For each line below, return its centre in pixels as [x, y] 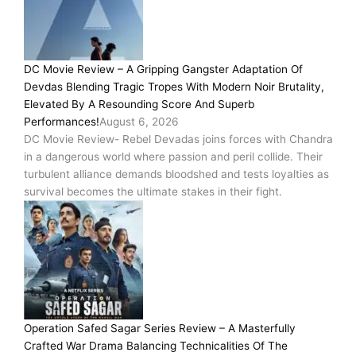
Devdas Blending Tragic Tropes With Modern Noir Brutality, [174, 87]
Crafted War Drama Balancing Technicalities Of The [156, 346]
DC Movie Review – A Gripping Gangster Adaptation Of [163, 70]
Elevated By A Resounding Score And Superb [139, 104]
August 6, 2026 [139, 122]
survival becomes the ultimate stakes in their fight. [153, 192]
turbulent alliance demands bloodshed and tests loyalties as [176, 174]
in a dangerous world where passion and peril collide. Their [173, 157]
